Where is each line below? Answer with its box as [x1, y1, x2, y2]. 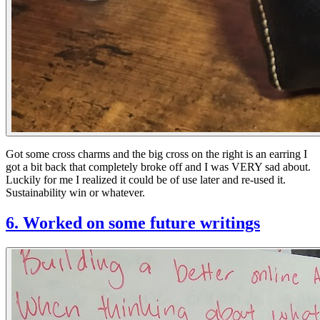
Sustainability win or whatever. [6, 186, 145, 199]
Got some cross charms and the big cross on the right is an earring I [6, 147, 307, 160]
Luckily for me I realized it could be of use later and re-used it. [6, 173, 286, 186]
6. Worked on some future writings [6, 213, 260, 232]
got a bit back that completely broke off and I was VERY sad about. [6, 160, 311, 173]
